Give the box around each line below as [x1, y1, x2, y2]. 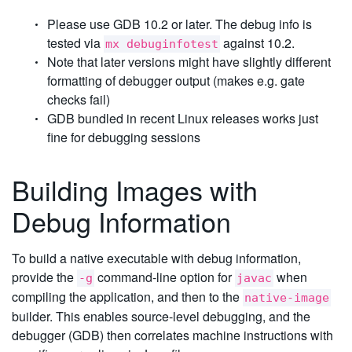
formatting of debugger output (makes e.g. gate [47, 71, 305, 90]
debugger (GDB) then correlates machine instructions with [12, 326, 333, 344]
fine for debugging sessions [47, 128, 200, 146]
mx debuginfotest [105, 37, 218, 51]
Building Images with [12, 170, 258, 209]
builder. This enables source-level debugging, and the [12, 307, 310, 325]
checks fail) [47, 90, 110, 108]
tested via [47, 34, 104, 52]
